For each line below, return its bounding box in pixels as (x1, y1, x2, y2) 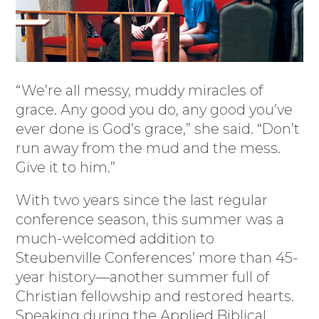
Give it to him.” (16, 158, 116, 176)
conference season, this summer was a (16, 211, 285, 229)
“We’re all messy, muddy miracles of (16, 81, 263, 99)
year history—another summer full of (16, 268, 270, 286)
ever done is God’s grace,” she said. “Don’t (16, 120, 300, 137)
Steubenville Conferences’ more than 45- (16, 249, 299, 267)
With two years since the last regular (16, 192, 268, 209)
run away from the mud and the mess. (16, 139, 281, 157)
